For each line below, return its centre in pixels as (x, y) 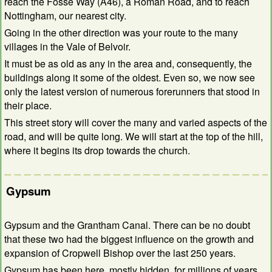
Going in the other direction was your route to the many (121, 32)
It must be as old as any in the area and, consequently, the (128, 63)
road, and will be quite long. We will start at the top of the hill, (134, 136)
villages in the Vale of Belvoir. (67, 46)
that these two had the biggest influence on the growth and (129, 239)
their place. (28, 105)
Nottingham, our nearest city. (65, 15)
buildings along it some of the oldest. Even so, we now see (130, 77)
